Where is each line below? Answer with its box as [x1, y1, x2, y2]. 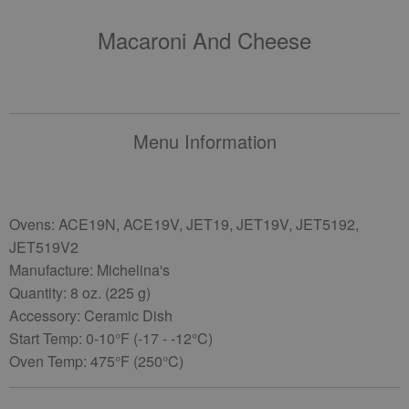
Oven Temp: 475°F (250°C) [9, 351, 184, 372]
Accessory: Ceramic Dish [9, 305, 173, 326]
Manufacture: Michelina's [9, 259, 170, 280]
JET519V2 [9, 236, 79, 257]
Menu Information [132, 128, 277, 154]
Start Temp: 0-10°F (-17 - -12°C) [9, 328, 213, 349]
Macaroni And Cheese [98, 24, 311, 56]
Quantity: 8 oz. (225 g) [9, 282, 151, 303]
